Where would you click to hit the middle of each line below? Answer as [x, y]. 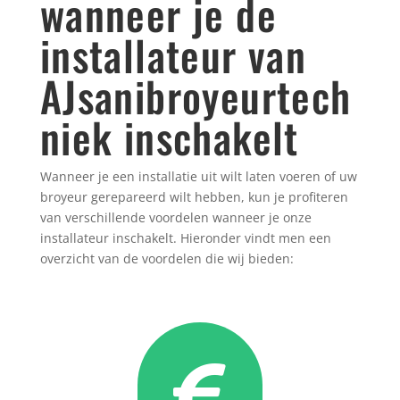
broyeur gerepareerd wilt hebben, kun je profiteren [194, 197]
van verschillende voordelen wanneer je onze [175, 218]
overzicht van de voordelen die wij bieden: [167, 259]
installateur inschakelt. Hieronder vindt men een [185, 238]
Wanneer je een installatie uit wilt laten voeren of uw [198, 177]
